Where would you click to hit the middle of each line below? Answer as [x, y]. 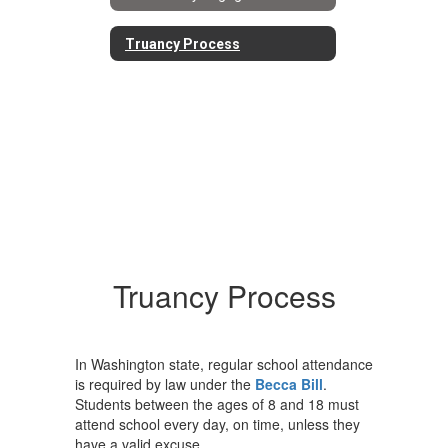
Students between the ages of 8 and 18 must [217, 404]
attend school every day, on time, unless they [217, 424]
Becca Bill [289, 384]
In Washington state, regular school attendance [224, 364]
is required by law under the [165, 384]
